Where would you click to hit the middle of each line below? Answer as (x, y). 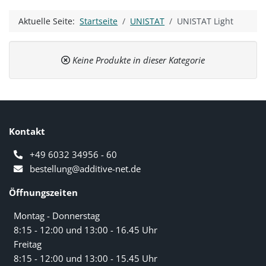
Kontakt (27, 131)
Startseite (99, 21)
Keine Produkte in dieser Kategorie (137, 60)
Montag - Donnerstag (57, 215)
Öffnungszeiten (44, 192)
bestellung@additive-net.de (85, 168)
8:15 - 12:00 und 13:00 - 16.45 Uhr (86, 229)
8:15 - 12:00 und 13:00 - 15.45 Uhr (86, 258)
